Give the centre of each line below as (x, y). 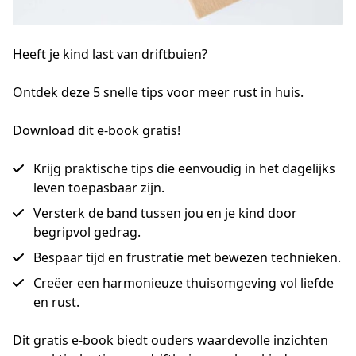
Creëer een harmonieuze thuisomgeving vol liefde (184, 283)
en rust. (56, 302)
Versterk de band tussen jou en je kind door (165, 213)
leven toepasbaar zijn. (99, 188)
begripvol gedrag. (87, 232)
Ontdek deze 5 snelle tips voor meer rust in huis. (158, 92)
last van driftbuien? (150, 54)
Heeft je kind (52, 54)
